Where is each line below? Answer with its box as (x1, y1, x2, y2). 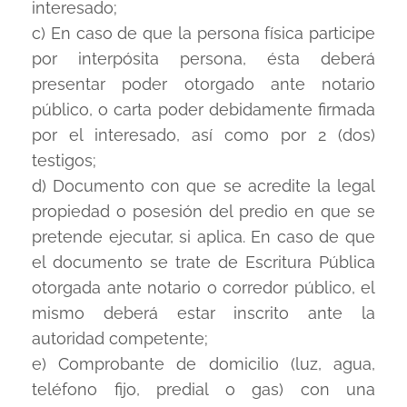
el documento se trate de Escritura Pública (32, 253, 375, 272)
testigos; (32, 151, 96, 170)
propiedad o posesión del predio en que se (32, 202, 375, 221)
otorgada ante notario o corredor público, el (32, 278, 375, 297)
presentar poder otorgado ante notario (32, 74, 375, 94)
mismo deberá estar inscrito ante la (32, 303, 375, 323)
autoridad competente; (32, 329, 208, 348)
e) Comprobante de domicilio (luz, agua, (32, 354, 375, 373)
